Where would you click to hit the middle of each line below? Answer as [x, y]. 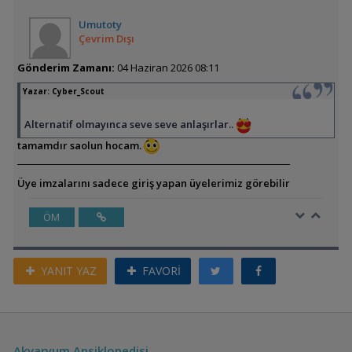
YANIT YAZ [67, 271]
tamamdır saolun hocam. [80, 145]
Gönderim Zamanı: [66, 68]
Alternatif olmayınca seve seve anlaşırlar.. [130, 125]
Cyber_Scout [78, 92]
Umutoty [100, 25]
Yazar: [37, 92]
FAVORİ [159, 271]
